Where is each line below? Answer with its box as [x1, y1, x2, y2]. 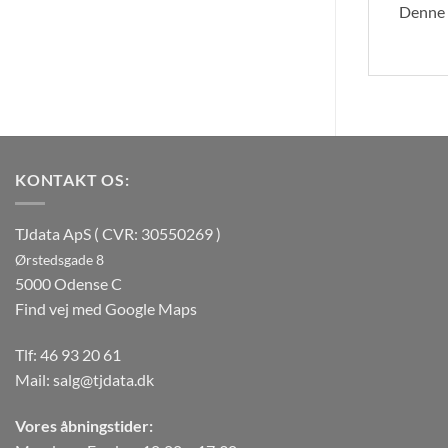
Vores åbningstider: [15, 416, 153, 436]
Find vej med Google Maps [15, 299, 197, 319]
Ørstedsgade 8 [15, 251, 104, 269]
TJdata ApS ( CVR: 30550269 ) [15, 224, 221, 244]
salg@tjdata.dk [53, 370, 154, 390]
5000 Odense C [15, 274, 122, 294]
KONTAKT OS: [15, 169, 130, 189]
